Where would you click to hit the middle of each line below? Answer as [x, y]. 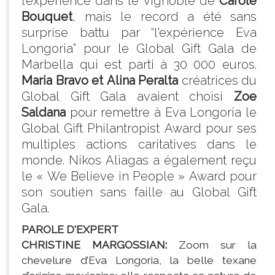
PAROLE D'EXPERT [70, 230]
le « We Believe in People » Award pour [139, 176]
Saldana [44, 113]
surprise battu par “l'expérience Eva [139, 33]
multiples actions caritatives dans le [139, 145]
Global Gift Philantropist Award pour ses [139, 129]
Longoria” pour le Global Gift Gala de [139, 49]
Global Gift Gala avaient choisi [128, 97]
